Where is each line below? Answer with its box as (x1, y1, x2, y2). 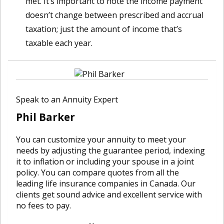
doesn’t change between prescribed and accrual (25, 9, 203, 20)
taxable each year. (25, 37, 92, 48)
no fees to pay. (16, 200, 71, 211)
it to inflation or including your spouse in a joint (16, 156, 194, 167)
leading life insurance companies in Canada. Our (16, 178, 195, 189)
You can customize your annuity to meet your (16, 134, 186, 145)
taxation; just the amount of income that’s (25, 23, 182, 34)
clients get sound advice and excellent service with (16, 189, 202, 200)
